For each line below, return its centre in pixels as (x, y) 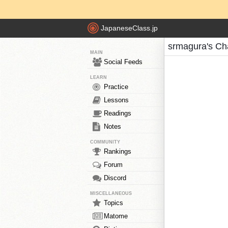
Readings (118, 113)
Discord (115, 178)
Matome (116, 216)
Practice (116, 87)
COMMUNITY (105, 142)
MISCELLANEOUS (111, 193)
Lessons (116, 100)
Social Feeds (123, 62)
